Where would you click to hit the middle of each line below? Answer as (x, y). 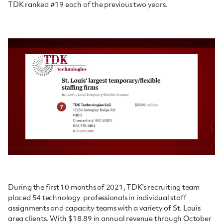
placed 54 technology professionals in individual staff (97, 198)
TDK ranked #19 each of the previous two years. (88, 5)
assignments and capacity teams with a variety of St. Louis (104, 209)
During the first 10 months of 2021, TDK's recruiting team (104, 188)
